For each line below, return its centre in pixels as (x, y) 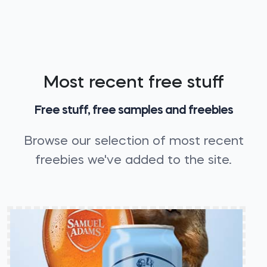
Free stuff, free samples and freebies (133, 111)
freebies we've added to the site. (133, 161)
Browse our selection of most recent (133, 142)
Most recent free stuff (133, 83)
